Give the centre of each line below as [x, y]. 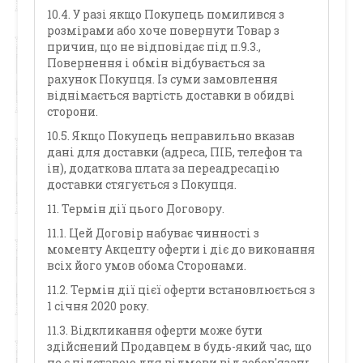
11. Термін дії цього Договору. [136, 209]
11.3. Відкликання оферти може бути [155, 330]
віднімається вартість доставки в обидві [171, 95]
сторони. [73, 111]
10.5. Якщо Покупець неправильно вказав [171, 136]
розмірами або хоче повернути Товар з [164, 30]
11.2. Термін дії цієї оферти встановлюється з [181, 290]
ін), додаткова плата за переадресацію [164, 168]
